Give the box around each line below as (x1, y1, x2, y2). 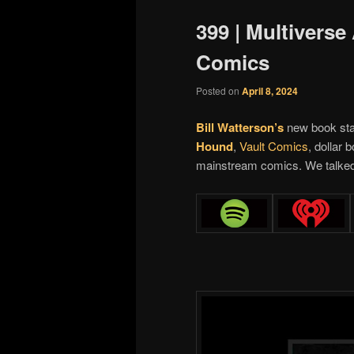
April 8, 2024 (242, 84, 298, 99)
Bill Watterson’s (196, 118, 284, 136)
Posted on (196, 84, 242, 98)
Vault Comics (239, 137, 308, 154)
